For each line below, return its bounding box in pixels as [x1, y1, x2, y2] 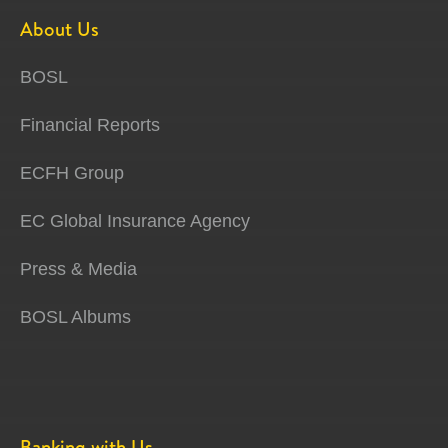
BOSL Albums [20, 307, 131, 328]
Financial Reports [20, 115, 160, 136]
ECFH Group [20, 163, 124, 184]
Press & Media [20, 259, 137, 280]
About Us [20, 16, 99, 43]
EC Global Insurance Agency [20, 211, 250, 232]
